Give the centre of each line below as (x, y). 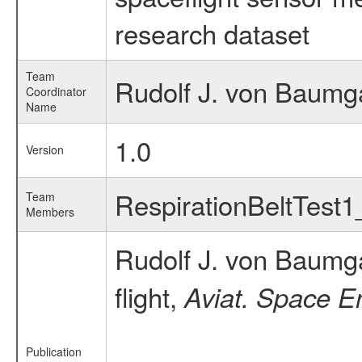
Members (50, 212)
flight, (149, 296)
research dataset (212, 33)
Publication (53, 351)
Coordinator (56, 91)
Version (44, 149)
